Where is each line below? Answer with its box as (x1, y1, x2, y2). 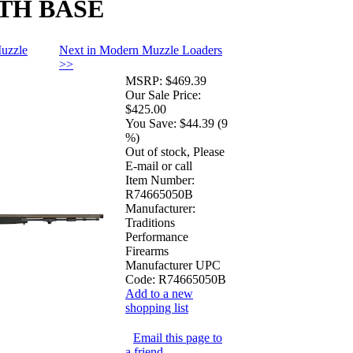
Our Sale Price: (125, 87, 201, 102)
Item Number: (125, 173, 195, 187)
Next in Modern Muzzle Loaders (59, 43, 222, 57)
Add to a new (125, 286, 193, 300)
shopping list (125, 300, 188, 314)
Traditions (125, 215, 175, 229)
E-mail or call (125, 158, 192, 173)
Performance (125, 229, 188, 243)
